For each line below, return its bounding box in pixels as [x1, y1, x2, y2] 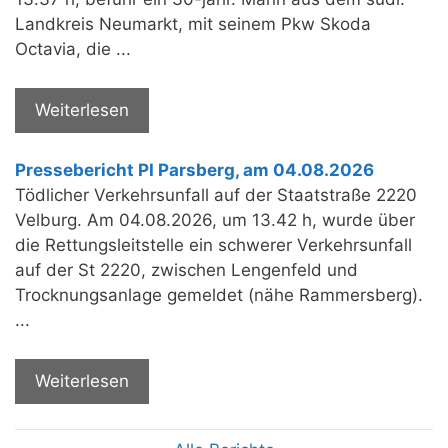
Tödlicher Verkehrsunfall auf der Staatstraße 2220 [15, 185, 417, 206]
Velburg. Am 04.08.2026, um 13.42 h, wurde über [15, 210, 415, 231]
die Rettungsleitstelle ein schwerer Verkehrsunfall [15, 235, 412, 256]
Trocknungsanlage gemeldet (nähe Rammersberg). [15, 285, 423, 306]
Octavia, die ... [15, 39, 131, 60]
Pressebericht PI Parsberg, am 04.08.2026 [15, 160, 374, 181]
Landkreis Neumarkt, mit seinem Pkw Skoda [15, 14, 371, 35]
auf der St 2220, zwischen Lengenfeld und [15, 260, 358, 281]
